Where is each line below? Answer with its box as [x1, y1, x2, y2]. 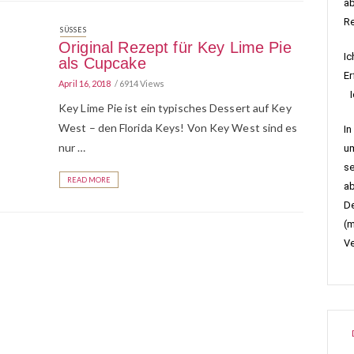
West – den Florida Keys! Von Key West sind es [58, 121, 298, 134]
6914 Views [119, 78, 164, 88]
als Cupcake [58, 55, 146, 72]
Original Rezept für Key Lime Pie [58, 39, 292, 56]
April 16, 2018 [58, 78, 111, 88]
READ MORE [67, 175, 111, 184]
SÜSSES [60, 25, 83, 34]
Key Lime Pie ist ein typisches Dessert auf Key [58, 101, 292, 115]
